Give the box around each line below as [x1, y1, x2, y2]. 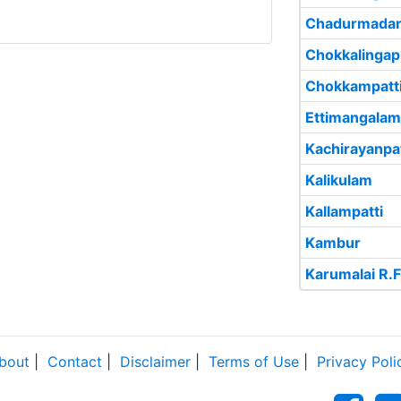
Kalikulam [305, 171, 372, 189]
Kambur [305, 234, 361, 252]
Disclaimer [120, 353, 191, 371]
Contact [47, 353, 102, 371]
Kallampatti [305, 202, 383, 220]
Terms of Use [209, 353, 299, 371]
